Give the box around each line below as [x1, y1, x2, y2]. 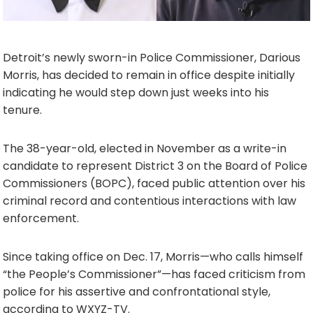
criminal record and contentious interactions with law [3, 192, 296, 209]
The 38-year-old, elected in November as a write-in [3, 140, 286, 156]
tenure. [3, 101, 42, 118]
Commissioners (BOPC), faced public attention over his [3, 175, 305, 191]
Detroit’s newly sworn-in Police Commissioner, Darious [3, 49, 300, 66]
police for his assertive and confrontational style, [3, 283, 270, 300]
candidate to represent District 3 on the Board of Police [3, 157, 307, 174]
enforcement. [3, 210, 79, 226]
